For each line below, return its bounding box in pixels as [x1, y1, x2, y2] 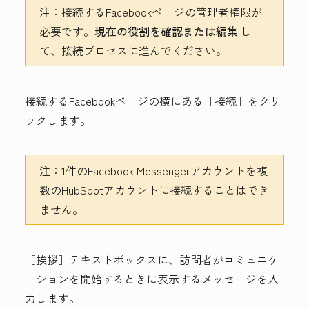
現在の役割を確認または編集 [94, 22, 238, 39]
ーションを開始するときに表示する [25, 270, 201, 287]
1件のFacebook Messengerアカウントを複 [61, 161, 268, 179]
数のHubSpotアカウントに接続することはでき [39, 181, 269, 198]
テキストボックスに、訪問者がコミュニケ [69, 250, 279, 268]
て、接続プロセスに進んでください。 [39, 41, 227, 59]
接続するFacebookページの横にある [25, 92, 203, 109]
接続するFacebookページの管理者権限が [61, 3, 262, 20]
